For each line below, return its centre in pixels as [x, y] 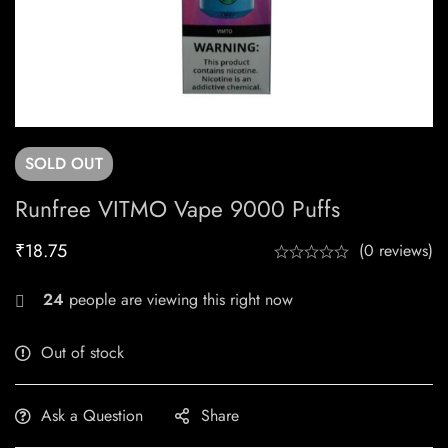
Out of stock [82, 353]
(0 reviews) [396, 251]
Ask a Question [92, 416]
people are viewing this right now [178, 300]
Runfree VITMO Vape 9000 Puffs [177, 209]
